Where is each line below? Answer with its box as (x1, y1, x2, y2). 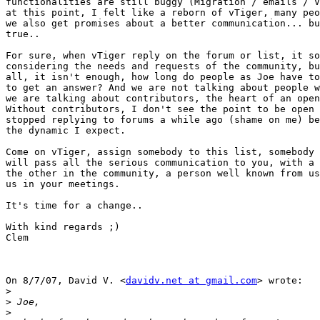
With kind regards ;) (6, 221, 120, 233)
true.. (6, 29, 40, 40)
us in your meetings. (6, 179, 120, 190)
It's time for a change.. (6, 200, 143, 211)
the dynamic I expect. (6, 125, 126, 136)
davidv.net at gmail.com (126, 275, 257, 286)
